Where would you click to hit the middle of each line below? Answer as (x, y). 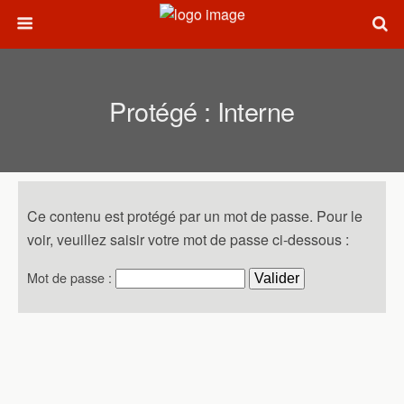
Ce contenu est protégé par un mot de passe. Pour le (195, 216)
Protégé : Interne (202, 110)
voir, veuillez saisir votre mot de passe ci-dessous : (188, 239)
